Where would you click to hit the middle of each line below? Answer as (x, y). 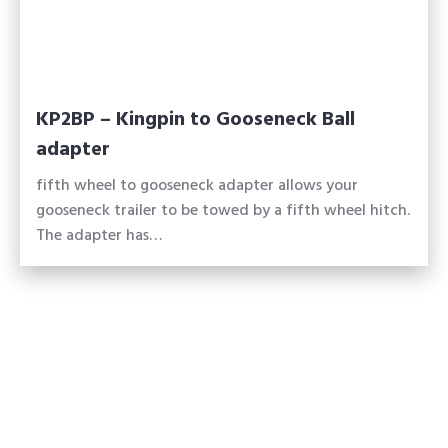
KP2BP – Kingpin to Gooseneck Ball (195, 122)
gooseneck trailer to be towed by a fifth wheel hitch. (223, 212)
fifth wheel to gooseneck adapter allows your (197, 187)
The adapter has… (99, 237)
